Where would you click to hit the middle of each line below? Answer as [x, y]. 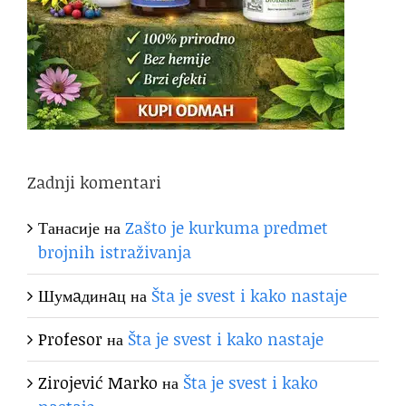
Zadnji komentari [94, 182]
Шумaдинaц [82, 296]
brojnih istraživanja [115, 252]
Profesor [70, 339]
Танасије [69, 228]
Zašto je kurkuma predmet [227, 228]
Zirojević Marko [98, 383]
